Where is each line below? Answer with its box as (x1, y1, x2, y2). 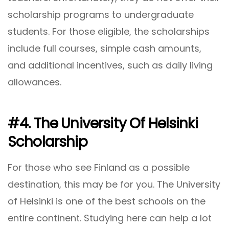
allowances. (8, 75, 61, 88)
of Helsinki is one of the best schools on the (8, 195, 205, 208)
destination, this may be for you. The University (8, 178, 220, 191)
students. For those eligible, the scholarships (8, 25, 210, 38)
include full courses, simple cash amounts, (8, 41, 201, 55)
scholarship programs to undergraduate (8, 8, 194, 21)
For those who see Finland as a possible (8, 161, 190, 174)
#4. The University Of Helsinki (8, 113, 198, 133)
